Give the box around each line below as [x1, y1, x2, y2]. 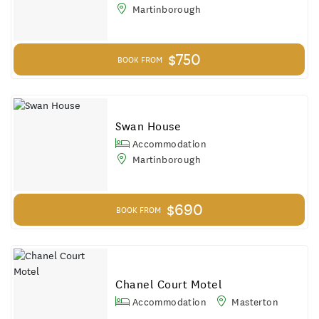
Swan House [115, 118, 182, 134]
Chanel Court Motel [115, 276, 223, 292]
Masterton [229, 295, 278, 308]
